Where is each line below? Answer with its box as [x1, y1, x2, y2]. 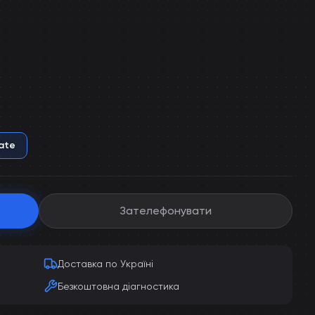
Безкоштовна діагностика [58, 281, 179, 292]
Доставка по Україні [58, 258, 153, 269]
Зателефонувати [120, 204, 212, 217]
